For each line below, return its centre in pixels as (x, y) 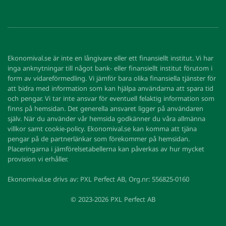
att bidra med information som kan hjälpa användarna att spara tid (110, 88)
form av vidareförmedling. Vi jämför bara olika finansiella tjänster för (112, 78)
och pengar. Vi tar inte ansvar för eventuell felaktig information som (111, 98)
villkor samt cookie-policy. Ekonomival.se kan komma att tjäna (102, 129)
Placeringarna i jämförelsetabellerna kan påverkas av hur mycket (106, 149)
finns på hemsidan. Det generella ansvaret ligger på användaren (105, 108)
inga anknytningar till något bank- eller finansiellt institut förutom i (110, 68)
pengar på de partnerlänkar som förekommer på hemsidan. (99, 139)
